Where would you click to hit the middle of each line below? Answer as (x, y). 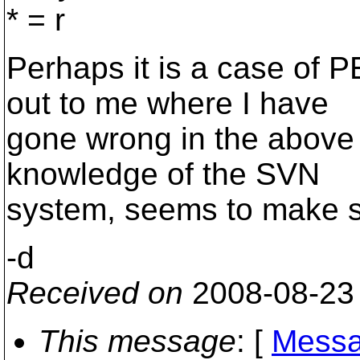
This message (137, 341)
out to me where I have (168, 103)
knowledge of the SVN (163, 174)
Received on (95, 293)
